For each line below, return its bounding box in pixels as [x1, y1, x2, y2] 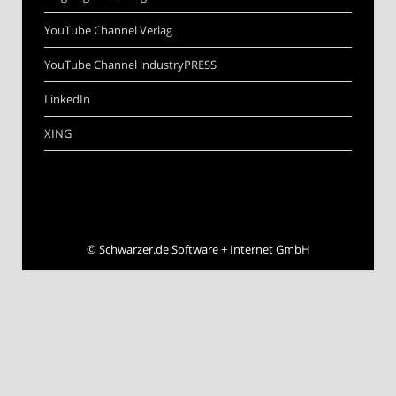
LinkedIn [44, 90, 90, 107]
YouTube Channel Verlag [44, 21, 172, 38]
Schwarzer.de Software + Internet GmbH [98, 240, 310, 257]
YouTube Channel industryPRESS [44, 56, 217, 72]
